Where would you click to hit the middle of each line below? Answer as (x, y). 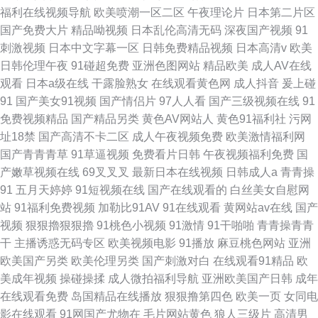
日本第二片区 (281, 12)
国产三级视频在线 (254, 101)
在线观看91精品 (253, 261)
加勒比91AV (129, 208)
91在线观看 (192, 208)
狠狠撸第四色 (199, 296)
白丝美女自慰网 (270, 190)
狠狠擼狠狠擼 (60, 225)
